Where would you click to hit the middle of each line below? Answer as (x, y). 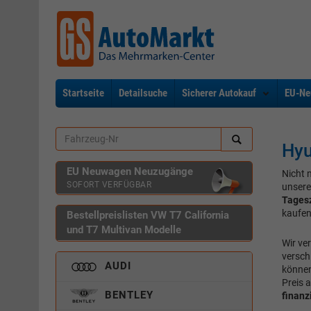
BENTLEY (127, 295)
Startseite (83, 93)
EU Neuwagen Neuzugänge (130, 171)
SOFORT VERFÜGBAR (109, 185)
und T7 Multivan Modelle (124, 230)
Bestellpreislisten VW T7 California (148, 215)
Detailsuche (143, 93)
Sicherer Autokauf (219, 93)
